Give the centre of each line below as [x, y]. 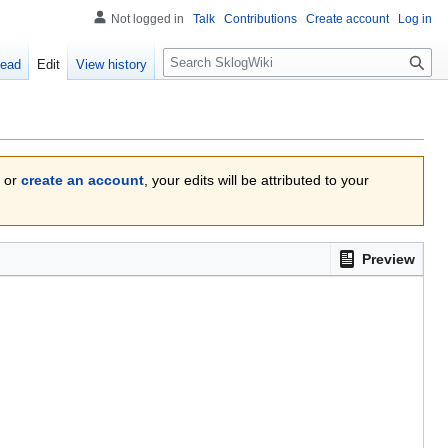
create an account [82, 180]
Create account [347, 19]
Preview [388, 259]
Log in [415, 19]
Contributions [260, 19]
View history [112, 65]
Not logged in [147, 19]
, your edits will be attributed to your [256, 180]
